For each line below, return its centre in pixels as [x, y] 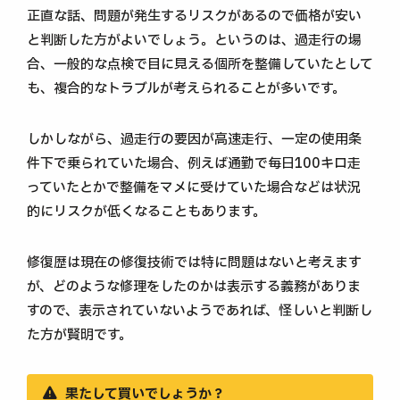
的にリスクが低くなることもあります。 [146, 212]
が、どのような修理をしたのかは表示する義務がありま [194, 287]
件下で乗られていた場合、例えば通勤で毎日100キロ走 [194, 163]
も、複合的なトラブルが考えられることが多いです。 [186, 88]
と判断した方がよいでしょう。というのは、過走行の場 [194, 40]
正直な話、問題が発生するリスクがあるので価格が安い [194, 16]
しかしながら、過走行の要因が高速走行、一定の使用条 [194, 139]
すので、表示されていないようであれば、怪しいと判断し [200, 311]
